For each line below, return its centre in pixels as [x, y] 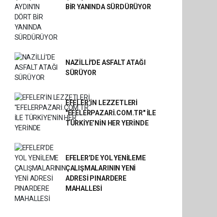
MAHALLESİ [84, 188]
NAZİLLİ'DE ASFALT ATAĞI [105, 62]
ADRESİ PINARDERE [96, 178]
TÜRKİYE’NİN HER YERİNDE [107, 123]
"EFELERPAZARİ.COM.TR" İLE [111, 113]
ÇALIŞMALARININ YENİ [101, 168]
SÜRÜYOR [81, 72]
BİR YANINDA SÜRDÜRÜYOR [108, 7]
